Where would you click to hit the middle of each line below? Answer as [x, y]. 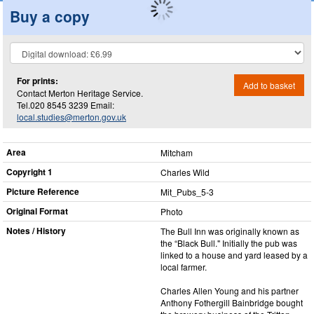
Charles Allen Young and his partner [230, 291]
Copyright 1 [29, 172]
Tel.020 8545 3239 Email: [66, 104]
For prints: [37, 80]
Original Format [37, 211]
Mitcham [177, 152]
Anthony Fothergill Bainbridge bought [232, 302]
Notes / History [36, 231]
